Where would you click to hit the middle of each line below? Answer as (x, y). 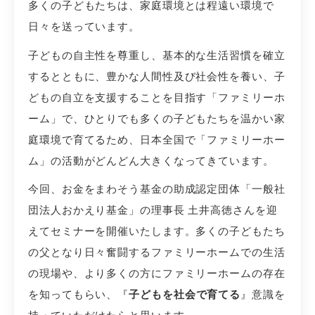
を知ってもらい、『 (79, 295)
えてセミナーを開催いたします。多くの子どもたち (157, 231)
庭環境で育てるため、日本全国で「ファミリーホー (157, 139)
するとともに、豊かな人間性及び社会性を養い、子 (157, 76)
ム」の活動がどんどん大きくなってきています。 (151, 160)
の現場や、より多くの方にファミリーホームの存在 (157, 274)
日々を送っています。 (84, 27)
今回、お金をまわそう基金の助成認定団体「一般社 (157, 189)
